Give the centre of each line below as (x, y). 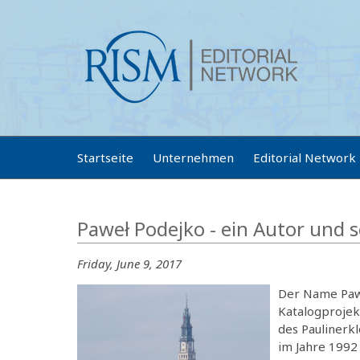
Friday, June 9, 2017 (129, 263)
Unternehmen (193, 157)
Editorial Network (305, 157)
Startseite (105, 157)
